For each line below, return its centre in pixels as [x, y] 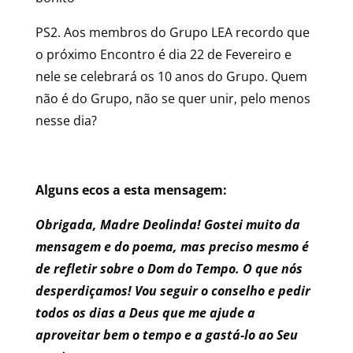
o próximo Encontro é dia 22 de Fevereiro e [163, 54]
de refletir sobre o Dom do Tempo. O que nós [169, 269]
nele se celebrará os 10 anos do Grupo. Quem [171, 76]
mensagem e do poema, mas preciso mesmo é [172, 247]
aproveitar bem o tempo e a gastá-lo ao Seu [166, 335]
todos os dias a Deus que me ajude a [145, 313]
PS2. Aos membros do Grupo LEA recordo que [172, 32]
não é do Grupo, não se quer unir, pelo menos [173, 98]
